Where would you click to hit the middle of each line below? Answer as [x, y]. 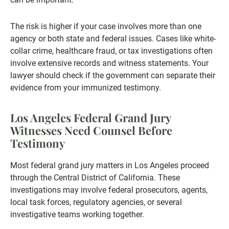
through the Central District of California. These [95, 178]
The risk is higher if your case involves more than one [106, 27]
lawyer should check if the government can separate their [113, 76]
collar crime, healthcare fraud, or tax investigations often [111, 51]
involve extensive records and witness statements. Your [109, 63]
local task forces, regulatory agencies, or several [96, 202]
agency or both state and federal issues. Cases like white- [113, 39]
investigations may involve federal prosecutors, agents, [109, 190]
